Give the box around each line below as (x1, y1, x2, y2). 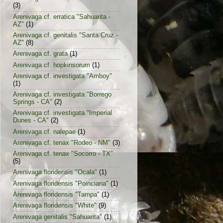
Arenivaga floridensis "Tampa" (13, 191, 100, 199)
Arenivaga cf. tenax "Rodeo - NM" (13, 139, 111, 146)
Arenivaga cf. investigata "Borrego (13, 91, 111, 99)
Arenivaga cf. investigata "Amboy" (13, 72, 112, 80)
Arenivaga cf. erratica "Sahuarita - (13, 13, 111, 20)
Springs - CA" (13, 99, 52, 106)
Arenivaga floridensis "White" (13, 202, 97, 210)
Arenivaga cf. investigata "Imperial (13, 110, 112, 117)
